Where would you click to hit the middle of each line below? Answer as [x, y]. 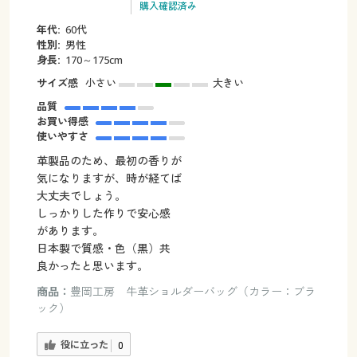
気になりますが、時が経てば [109, 178]
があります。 [70, 230]
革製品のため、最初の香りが [109, 160]
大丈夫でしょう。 [81, 195]
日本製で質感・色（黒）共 [103, 248]
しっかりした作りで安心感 [103, 213]
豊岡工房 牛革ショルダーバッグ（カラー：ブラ [192, 291]
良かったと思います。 [92, 265]
